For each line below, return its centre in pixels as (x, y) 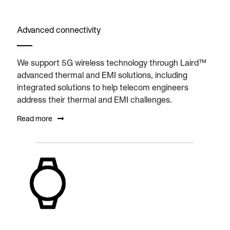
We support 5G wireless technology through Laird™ (112, 62)
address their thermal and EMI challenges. (94, 99)
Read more (35, 118)
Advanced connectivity (59, 30)
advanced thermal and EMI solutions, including (102, 75)
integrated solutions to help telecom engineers (103, 87)
